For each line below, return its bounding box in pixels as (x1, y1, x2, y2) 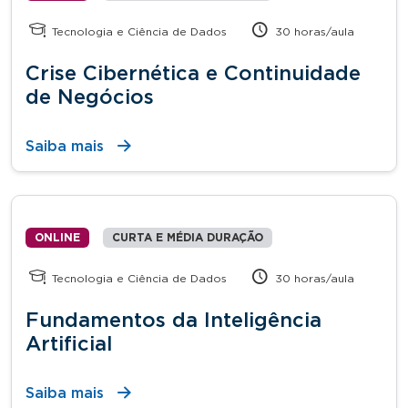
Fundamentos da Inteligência (25, 310, 321, 331)
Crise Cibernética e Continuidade (25, 63, 361, 84)
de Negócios (25, 87, 154, 107)
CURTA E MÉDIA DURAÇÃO (112, 231, 263, 243)
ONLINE (35, 231, 80, 243)
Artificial (25, 333, 112, 354)
